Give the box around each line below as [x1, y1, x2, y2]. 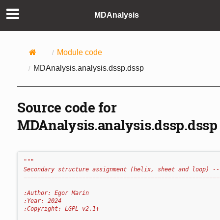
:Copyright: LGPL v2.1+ [23, 205, 99, 212]
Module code [56, 48, 102, 56]
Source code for [17, 98, 117, 116]
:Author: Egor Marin [23, 189, 89, 196]
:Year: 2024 [23, 197, 61, 204]
